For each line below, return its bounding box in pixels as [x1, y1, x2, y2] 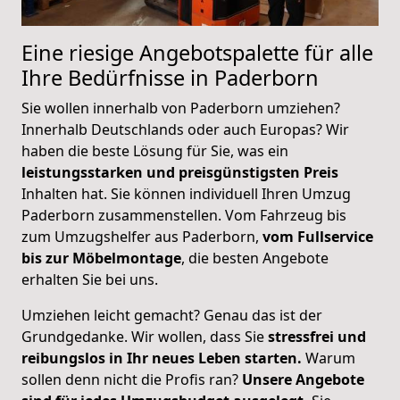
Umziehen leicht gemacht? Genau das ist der [21, 305, 322, 326]
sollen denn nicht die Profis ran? [21, 370, 242, 390]
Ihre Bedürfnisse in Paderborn [21, 63, 319, 93]
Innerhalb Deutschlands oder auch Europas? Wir [21, 120, 349, 140]
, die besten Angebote [181, 248, 329, 269]
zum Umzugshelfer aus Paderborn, [21, 227, 262, 247]
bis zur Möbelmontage [21, 248, 181, 269]
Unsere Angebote [242, 370, 364, 390]
